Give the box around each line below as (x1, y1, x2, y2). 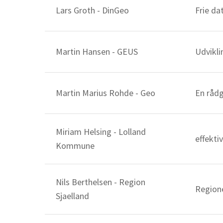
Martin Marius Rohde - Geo (56, 87, 156, 99)
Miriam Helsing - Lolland (56, 126, 146, 137)
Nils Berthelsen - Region (56, 176, 146, 188)
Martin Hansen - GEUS (56, 46, 138, 57)
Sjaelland (56, 190, 90, 202)
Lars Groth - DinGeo (56, 4, 129, 16)
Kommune (56, 140, 95, 151)
